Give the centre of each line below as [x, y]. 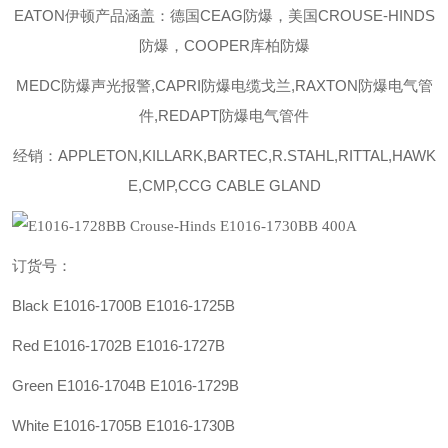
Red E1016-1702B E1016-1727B [118, 345]
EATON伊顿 [54, 15]
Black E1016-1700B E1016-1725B [123, 305]
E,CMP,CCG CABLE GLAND [224, 185]
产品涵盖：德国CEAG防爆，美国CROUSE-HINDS [264, 15]
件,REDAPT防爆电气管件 [224, 115]
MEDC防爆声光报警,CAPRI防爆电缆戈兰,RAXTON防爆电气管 [224, 85]
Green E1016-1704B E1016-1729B [125, 385]
